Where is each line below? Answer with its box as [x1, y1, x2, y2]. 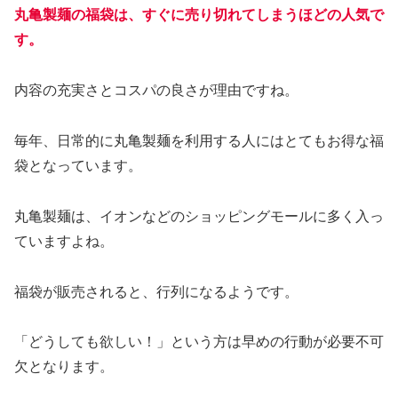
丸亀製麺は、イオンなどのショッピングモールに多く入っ [14, 208, 384, 224]
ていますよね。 [14, 233, 114, 249]
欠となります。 [14, 359, 114, 375]
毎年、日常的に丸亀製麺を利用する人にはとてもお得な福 [14, 132, 384, 148]
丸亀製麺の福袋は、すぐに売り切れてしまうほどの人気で [14, 7, 384, 23]
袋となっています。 [14, 157, 142, 173]
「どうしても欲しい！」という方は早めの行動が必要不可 [14, 334, 384, 350]
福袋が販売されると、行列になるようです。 [14, 283, 298, 299]
